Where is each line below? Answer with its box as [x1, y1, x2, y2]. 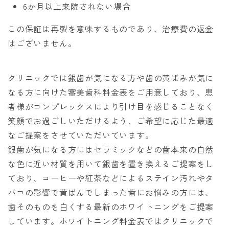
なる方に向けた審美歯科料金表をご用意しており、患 [8, 86, 214, 99]
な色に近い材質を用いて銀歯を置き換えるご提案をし [8, 157, 214, 170]
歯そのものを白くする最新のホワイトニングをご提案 [8, 200, 214, 213]
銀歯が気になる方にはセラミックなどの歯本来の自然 [8, 143, 214, 156]
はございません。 [8, 37, 77, 50]
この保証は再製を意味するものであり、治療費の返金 [8, 22, 214, 35]
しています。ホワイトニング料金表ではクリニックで [8, 215, 214, 227]
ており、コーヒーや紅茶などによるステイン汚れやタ [8, 172, 214, 185]
